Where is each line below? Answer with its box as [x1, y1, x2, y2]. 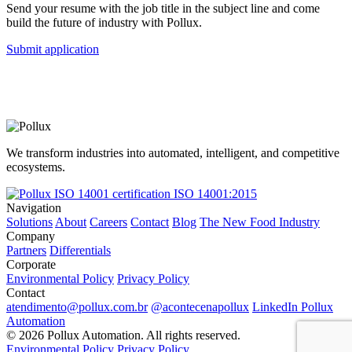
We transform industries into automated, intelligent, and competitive [6, 146, 339, 160]
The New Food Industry [200, 215, 320, 229]
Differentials [49, 244, 111, 258]
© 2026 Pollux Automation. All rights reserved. [6, 328, 240, 343]
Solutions [6, 215, 53, 229]
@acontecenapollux [151, 300, 249, 314]
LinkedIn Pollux [252, 300, 333, 314]
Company [6, 229, 55, 244]
